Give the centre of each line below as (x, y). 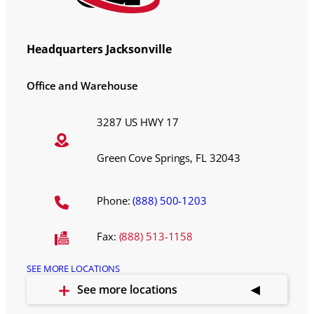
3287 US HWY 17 (138, 122)
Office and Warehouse (82, 86)
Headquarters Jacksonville (99, 49)
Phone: (115, 201)
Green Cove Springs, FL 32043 (169, 157)
